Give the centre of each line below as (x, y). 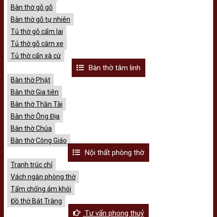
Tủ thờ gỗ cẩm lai (37, 31)
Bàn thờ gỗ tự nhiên (40, 19)
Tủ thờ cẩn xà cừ (36, 55)
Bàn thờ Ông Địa (35, 116)
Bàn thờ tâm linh (113, 68)
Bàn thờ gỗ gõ (32, 7)
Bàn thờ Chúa (31, 128)
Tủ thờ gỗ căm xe (37, 43)
